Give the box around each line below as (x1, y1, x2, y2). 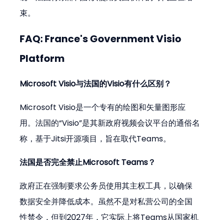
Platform (20, 52, 65, 66)
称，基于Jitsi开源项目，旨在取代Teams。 (20, 133, 171, 145)
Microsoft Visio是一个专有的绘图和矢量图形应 (20, 102, 186, 113)
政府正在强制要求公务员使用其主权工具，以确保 (20, 180, 193, 192)
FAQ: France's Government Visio (20, 32, 184, 46)
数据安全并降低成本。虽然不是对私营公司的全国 (20, 196, 193, 208)
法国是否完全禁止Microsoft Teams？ (20, 157, 156, 168)
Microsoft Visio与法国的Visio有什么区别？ (20, 78, 172, 90)
